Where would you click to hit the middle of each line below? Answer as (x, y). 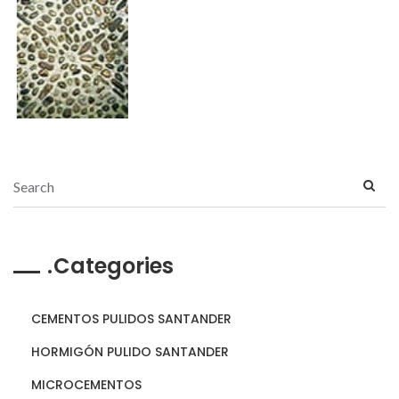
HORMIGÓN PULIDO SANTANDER (130, 351)
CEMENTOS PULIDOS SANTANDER (131, 318)
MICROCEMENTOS (86, 384)
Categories (114, 265)
